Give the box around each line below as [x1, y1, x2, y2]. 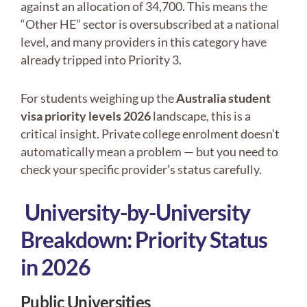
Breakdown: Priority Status [21, 226, 268, 254]
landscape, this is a [151, 108, 251, 124]
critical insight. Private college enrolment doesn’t [21, 126, 280, 142]
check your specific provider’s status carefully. [21, 162, 262, 177]
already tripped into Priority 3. [21, 52, 182, 68]
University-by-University [25, 199, 251, 226]
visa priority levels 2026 [21, 108, 151, 124]
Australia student [176, 90, 271, 106]
